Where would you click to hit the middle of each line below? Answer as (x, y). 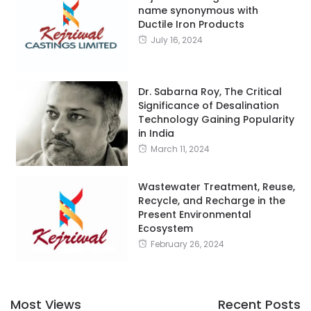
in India (156, 133)
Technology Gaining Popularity (216, 119)
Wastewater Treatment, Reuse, (216, 186)
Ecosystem (165, 228)
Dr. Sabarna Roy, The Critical (210, 91)
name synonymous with (198, 10)
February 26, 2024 (187, 244)
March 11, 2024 (180, 149)
